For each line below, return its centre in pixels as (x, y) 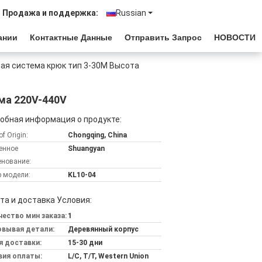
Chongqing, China (97, 135)
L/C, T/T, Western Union (108, 256)
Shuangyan (86, 149)
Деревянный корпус (103, 229)
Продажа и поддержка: (50, 13)
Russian (131, 13)
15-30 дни (85, 243)
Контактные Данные (71, 37)
